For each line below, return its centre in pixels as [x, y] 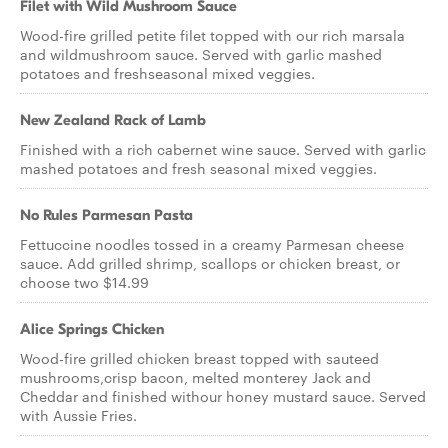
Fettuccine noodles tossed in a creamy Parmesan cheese [212, 244]
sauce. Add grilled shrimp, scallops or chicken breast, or [210, 263]
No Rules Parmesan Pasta [106, 215]
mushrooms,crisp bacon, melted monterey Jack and [195, 377]
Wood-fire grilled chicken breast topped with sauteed [199, 358]
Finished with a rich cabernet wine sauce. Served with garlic [223, 149]
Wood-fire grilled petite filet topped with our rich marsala [212, 35]
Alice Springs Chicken [92, 329]
